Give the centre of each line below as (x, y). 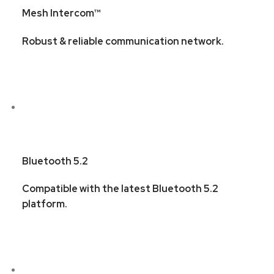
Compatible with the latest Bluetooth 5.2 (120, 189)
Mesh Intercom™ (61, 13)
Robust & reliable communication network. (123, 41)
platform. (44, 204)
